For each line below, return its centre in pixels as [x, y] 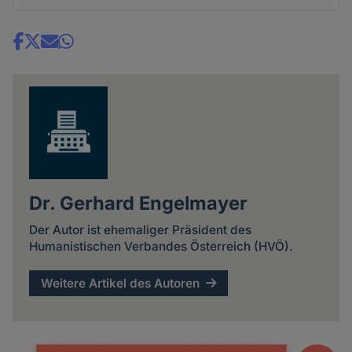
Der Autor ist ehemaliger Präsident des [140, 230]
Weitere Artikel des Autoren [121, 283]
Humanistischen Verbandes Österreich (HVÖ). [161, 247]
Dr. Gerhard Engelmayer [138, 203]
